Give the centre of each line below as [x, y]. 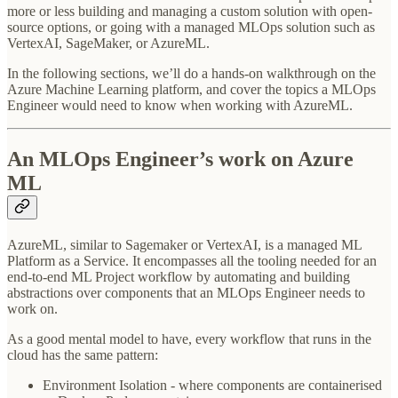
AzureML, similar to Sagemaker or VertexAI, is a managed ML [184, 244]
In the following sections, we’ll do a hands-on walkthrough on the [191, 73]
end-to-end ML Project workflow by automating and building [179, 276]
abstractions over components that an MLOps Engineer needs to [186, 292]
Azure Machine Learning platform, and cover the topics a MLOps [191, 89]
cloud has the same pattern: [83, 354]
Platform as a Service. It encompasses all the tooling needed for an [192, 260]
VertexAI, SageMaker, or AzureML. [108, 43]
